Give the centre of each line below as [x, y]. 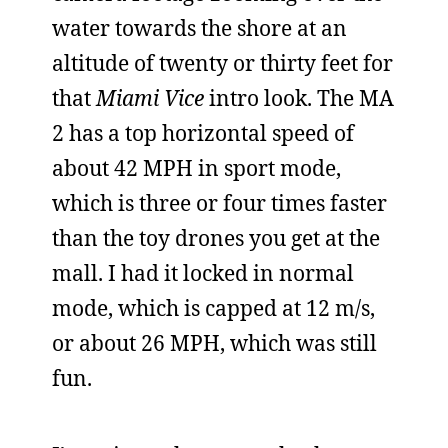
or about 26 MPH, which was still [214, 343]
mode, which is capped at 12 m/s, [213, 308]
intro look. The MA [299, 98]
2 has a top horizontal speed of [203, 133]
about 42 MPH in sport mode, [196, 168]
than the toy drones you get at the [216, 238]
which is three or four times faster [219, 203]
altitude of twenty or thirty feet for [222, 63]
